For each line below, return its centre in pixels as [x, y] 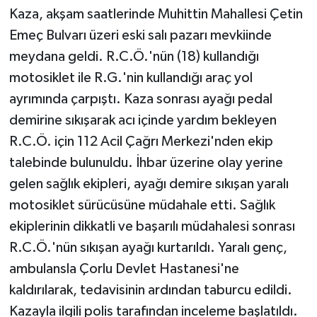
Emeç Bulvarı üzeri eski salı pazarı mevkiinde [140, 35]
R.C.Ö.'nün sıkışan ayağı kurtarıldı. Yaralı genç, [148, 247]
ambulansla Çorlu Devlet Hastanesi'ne [124, 269]
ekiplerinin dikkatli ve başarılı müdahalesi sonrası [152, 226]
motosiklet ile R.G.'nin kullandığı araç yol [131, 77]
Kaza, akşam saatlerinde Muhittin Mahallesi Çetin [156, 14]
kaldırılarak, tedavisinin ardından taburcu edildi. [150, 290]
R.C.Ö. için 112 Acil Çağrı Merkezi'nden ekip [141, 141]
